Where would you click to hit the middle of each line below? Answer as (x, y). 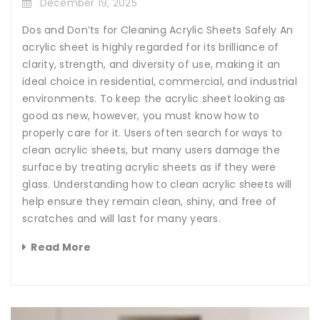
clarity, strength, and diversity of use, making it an (151, 64)
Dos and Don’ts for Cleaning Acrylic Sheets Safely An (157, 30)
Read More (61, 247)
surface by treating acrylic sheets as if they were (149, 167)
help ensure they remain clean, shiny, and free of (150, 201)
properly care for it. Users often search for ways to (152, 132)
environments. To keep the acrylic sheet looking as (154, 98)
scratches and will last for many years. (121, 218)
